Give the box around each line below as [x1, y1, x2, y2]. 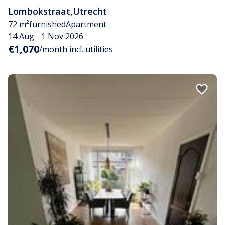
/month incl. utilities [39, 44, 113, 55]
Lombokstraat [8, 5, 70, 18]
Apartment [66, 19, 106, 30]
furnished [29, 19, 66, 30]
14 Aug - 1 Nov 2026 [8, 31, 83, 42]
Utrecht [73, 5, 107, 18]
